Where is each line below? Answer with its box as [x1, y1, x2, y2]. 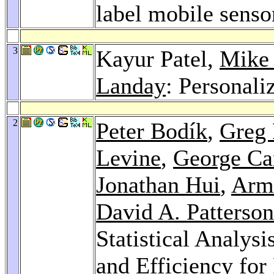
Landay [96, 72, 166, 98]
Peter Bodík [96, 117, 207, 144]
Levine [96, 144, 161, 171]
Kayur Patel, [96, 45, 220, 72]
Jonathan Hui [96, 171, 220, 198]
